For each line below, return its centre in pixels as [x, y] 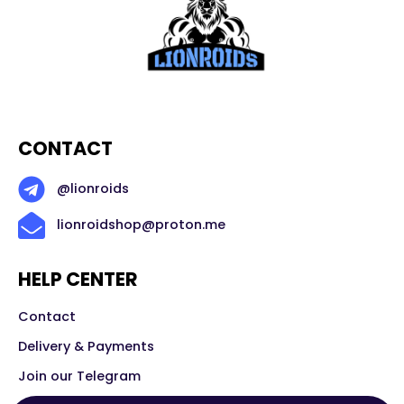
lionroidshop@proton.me [141, 225]
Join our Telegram [79, 376]
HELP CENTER [78, 279]
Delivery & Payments [86, 346]
